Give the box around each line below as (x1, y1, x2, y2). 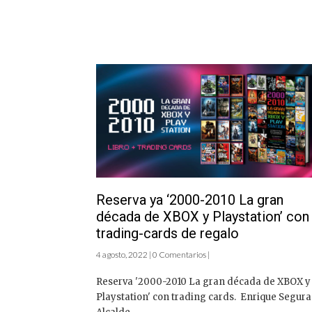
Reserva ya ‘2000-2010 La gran (96, 191, 283, 208)
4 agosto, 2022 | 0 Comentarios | (96, 249, 210, 260)
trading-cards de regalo (96, 224, 239, 242)
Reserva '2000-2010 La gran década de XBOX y (96, 275, 311, 288)
